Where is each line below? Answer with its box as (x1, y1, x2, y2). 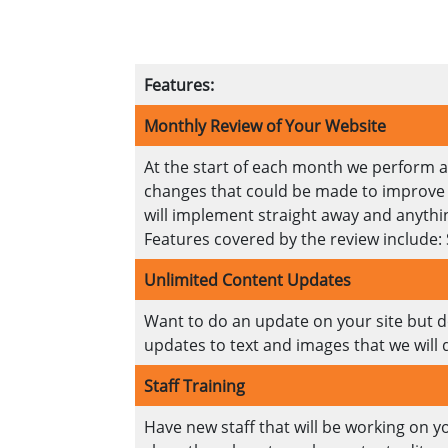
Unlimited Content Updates (143, 269, 351, 292)
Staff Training (143, 375, 245, 398)
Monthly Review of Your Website (143, 115, 386, 138)
